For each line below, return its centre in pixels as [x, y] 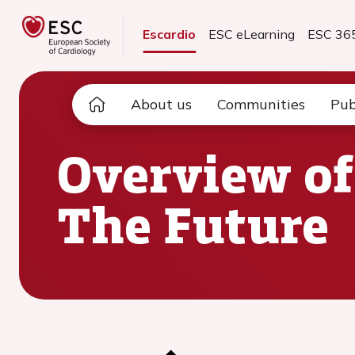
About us [161, 104]
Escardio [170, 34]
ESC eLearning [252, 34]
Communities [261, 104]
